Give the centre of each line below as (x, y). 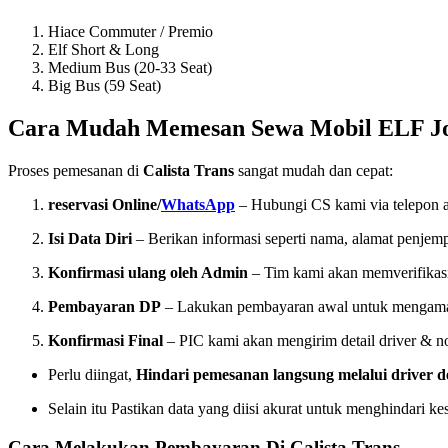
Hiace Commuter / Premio (130, 32)
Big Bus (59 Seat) (104, 86)
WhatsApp (198, 204)
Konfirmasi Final (105, 340)
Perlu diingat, (92, 374)
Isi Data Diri (90, 238)
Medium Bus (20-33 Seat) (130, 68)
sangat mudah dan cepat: (313, 170)
